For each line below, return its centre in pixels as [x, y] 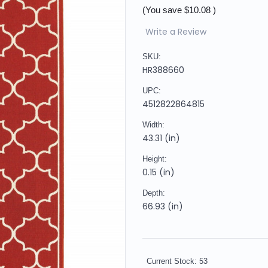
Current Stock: [173, 261]
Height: [155, 159]
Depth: [154, 193]
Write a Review [176, 31]
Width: [153, 124]
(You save [162, 10]
